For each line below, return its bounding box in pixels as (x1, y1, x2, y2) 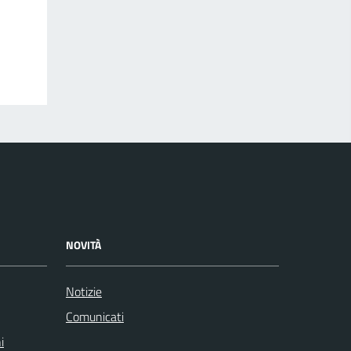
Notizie (66, 281, 102, 301)
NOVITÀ (66, 236, 101, 253)
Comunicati (66, 306, 124, 326)
